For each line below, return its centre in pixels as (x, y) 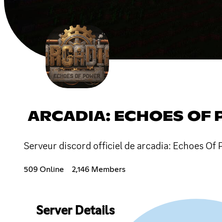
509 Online (44, 169)
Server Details (75, 211)
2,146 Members (99, 169)
